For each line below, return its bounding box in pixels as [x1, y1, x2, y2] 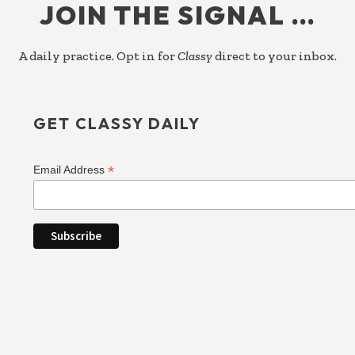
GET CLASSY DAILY [33, 113, 201, 134]
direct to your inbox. [212, 48, 337, 64]
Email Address [33, 163, 109, 177]
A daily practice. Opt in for [18, 48, 177, 64]
